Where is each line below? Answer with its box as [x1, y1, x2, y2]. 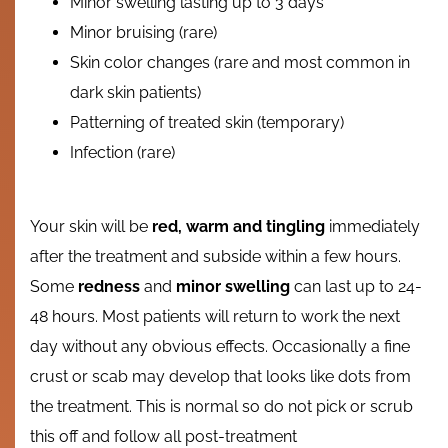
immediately [325, 217, 420, 237]
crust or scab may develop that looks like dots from [30, 367, 411, 387]
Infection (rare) [70, 143, 175, 163]
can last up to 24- [294, 277, 422, 297]
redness [78, 277, 140, 297]
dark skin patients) [70, 83, 201, 103]
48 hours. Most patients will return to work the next [30, 307, 400, 327]
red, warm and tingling [152, 217, 325, 237]
